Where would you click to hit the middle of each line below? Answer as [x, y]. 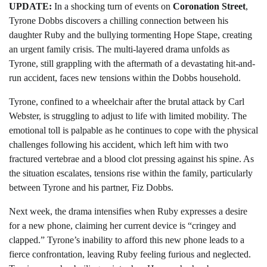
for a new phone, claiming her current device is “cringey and [122, 225]
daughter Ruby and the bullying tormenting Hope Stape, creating [131, 35]
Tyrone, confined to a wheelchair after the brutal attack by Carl [127, 101]
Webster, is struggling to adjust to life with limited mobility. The [128, 116]
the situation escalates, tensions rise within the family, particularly [131, 173]
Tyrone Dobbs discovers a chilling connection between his [119, 20]
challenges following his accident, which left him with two [119, 144]
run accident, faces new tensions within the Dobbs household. [125, 77]
